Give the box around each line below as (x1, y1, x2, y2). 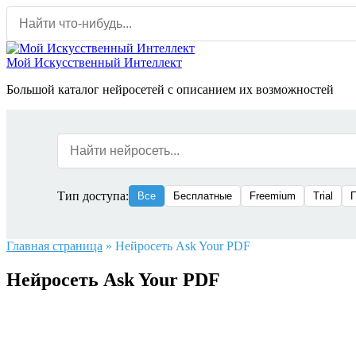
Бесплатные (173, 190, 232, 202)
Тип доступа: (57, 188, 129, 203)
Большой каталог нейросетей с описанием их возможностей (6, 83, 334, 96)
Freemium (250, 190, 296, 202)
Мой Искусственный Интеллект (6, 56, 182, 69)
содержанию (6, 34, 74, 48)
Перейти (6, 6, 52, 19)
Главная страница (6, 239, 103, 253)
